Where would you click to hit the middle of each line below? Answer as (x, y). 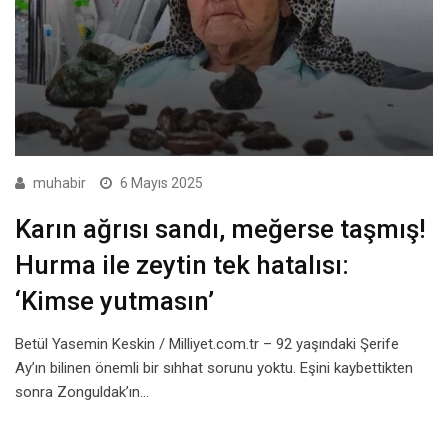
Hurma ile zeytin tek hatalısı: (182, 264)
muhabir (59, 182)
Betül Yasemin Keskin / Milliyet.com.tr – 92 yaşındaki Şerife (207, 343)
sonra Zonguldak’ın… (82, 391)
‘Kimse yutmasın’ (114, 300)
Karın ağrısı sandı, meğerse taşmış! (220, 228)
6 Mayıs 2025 (161, 182)
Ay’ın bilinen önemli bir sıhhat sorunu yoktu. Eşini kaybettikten (214, 367)
